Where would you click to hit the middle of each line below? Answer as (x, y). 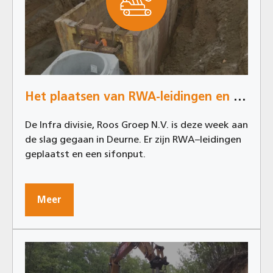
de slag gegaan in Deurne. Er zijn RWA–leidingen (133, 140)
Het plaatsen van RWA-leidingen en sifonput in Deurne (240, 97)
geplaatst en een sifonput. (85, 154)
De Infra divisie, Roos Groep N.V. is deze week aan (136, 125)
